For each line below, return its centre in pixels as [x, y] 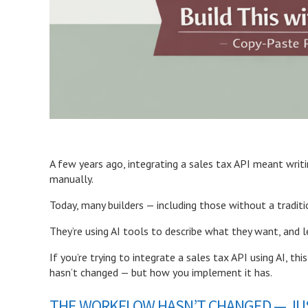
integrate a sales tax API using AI [209, 257]
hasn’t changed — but [100, 272]
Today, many [79, 205]
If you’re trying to [91, 257]
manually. [71, 178]
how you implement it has [210, 272]
